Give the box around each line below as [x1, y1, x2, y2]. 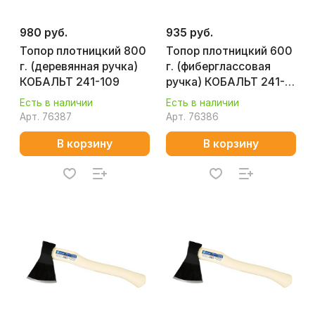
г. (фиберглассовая [166, 60, 271, 73]
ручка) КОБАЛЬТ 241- [166, 75, 285, 89]
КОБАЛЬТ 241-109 [20, 75, 120, 89]
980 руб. [20, 26, 67, 39]
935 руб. [166, 26, 213, 39]
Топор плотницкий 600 [166, 44, 292, 58]
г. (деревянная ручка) [20, 60, 138, 73]
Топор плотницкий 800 [20, 44, 146, 58]
